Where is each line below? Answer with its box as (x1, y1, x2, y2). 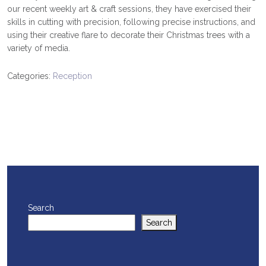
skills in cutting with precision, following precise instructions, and (7, 17, 255, 27)
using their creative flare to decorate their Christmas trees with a (7, 30, 250, 40)
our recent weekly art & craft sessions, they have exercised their (7, 4, 251, 14)
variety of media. (7, 43, 70, 53)
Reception (53, 71, 92, 81)
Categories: (7, 71, 53, 81)
